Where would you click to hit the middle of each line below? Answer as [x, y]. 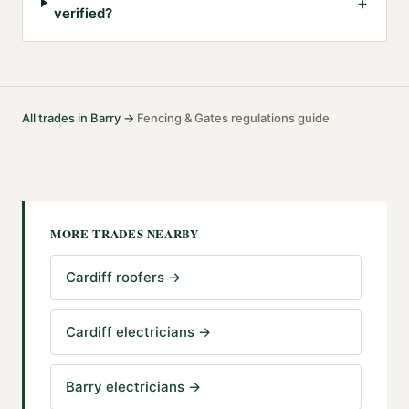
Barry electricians [125, 387]
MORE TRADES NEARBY [125, 234]
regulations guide [279, 118]
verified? [84, 14]
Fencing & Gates [183, 118]
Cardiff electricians [130, 332]
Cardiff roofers [115, 278]
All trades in [56, 118]
